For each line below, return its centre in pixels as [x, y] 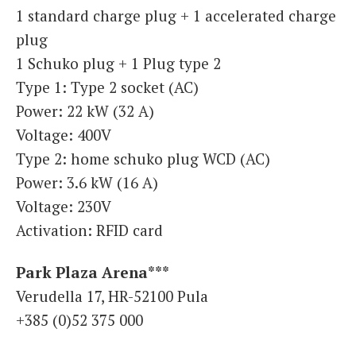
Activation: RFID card [89, 230]
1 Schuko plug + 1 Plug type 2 [118, 63]
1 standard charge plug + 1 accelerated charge [176, 15]
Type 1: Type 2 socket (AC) [107, 87]
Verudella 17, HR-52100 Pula [112, 296]
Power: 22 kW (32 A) [85, 110]
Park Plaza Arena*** [93, 273]
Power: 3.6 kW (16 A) [87, 182]
